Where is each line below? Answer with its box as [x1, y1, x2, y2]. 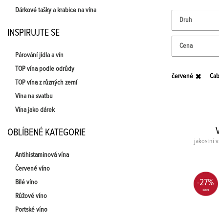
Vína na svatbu [15, 93, 53, 100]
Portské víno [15, 206, 47, 213]
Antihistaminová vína [15, 152, 69, 158]
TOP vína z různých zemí [15, 79, 77, 86]
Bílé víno [15, 179, 38, 186]
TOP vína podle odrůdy [15, 66, 74, 72]
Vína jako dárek [15, 107, 55, 113]
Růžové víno [15, 193, 47, 199]
